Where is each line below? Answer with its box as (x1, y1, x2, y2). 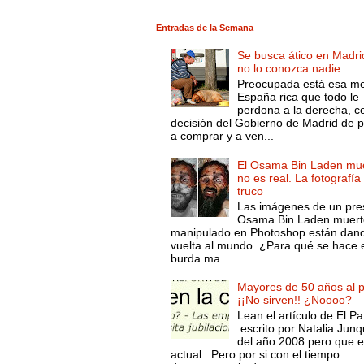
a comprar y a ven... (170, 129, 274, 143)
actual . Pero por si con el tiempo (170, 347, 340, 361)
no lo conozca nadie (237, 62, 341, 76)
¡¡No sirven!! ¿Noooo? (237, 293, 353, 307)
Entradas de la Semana (156, 22, 253, 32)
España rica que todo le (237, 90, 360, 104)
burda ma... (170, 251, 230, 265)
